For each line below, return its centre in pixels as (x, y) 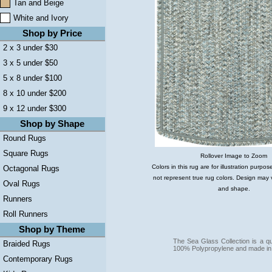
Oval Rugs (22, 184)
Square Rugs (26, 153)
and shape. (234, 189)
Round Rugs (25, 138)
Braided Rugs (27, 244)
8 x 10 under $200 (35, 93)
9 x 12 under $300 (35, 108)
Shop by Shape (52, 124)
